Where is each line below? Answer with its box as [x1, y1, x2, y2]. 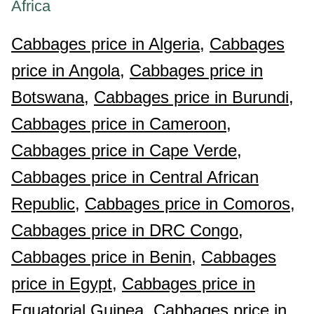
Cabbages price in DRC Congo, [11, 221, 243, 240]
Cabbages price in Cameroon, [11, 114, 231, 133]
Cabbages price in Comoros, [85, 194, 295, 213]
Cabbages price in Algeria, [11, 34, 205, 53]
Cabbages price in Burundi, [94, 88, 294, 107]
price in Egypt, [11, 274, 117, 293]
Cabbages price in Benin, [11, 247, 196, 266]
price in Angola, [11, 61, 125, 80]
